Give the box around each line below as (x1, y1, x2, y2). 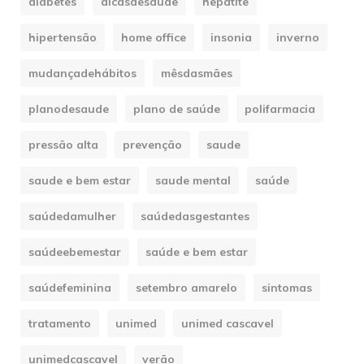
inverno (276, 30, 319, 45)
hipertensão (28, 30, 97, 45)
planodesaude (28, 102, 109, 117)
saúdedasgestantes (141, 209, 249, 224)
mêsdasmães (161, 66, 232, 81)
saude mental (155, 173, 231, 188)
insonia (210, 30, 252, 45)
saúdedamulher (28, 209, 116, 224)
